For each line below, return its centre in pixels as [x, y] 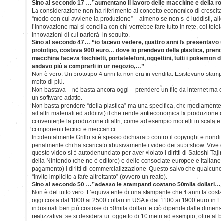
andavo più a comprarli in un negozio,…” [88, 66]
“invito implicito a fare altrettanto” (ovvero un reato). [99, 176]
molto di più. [48, 82]
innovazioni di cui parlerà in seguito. [81, 34]
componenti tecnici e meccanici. [74, 129]
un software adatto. [57, 97]
